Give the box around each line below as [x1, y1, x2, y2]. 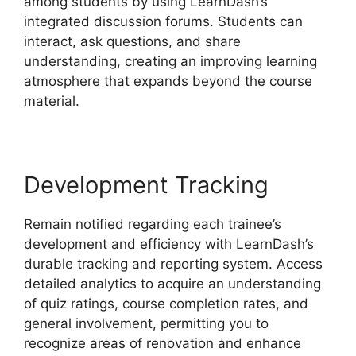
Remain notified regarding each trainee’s [24, 216, 281, 233]
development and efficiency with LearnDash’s [24, 236, 314, 253]
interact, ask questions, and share [24, 33, 241, 50]
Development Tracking [24, 171, 269, 199]
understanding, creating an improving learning [24, 53, 317, 70]
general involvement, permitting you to [24, 315, 269, 332]
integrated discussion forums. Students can [24, 14, 303, 30]
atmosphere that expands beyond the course [24, 73, 312, 90]
